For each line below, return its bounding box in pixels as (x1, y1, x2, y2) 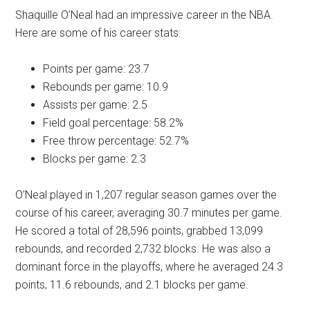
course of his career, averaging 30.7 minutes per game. (15, 206, 283, 219)
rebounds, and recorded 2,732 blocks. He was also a (15, 241, 271, 255)
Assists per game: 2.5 (43, 98, 148, 111)
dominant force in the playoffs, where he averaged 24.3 (15, 259, 284, 273)
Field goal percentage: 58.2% (43, 116, 184, 129)
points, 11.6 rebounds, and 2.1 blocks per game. (15, 277, 249, 291)
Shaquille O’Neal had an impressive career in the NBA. (15, 8, 274, 21)
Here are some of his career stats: (15, 26, 181, 39)
